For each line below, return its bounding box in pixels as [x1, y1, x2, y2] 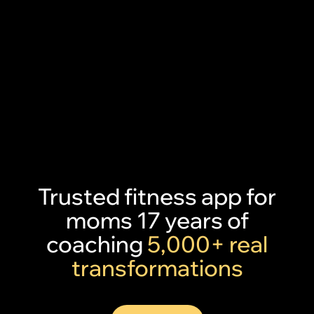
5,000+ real [147, 229, 268, 258]
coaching [46, 229, 147, 258]
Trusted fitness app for [38, 182, 276, 210]
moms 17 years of [65, 205, 249, 234]
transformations [71, 253, 243, 282]
